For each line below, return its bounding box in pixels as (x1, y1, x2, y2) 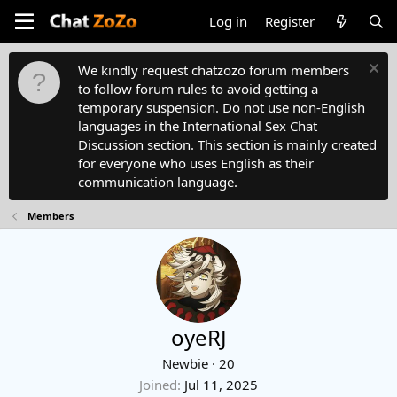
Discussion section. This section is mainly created (78, 136, 377, 153)
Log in (209, 12, 248, 30)
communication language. (78, 173, 237, 191)
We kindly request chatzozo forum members (78, 61, 349, 79)
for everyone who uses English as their (78, 154, 314, 172)
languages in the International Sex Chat (78, 117, 317, 135)
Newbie (162, 354, 208, 372)
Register (265, 12, 315, 30)
